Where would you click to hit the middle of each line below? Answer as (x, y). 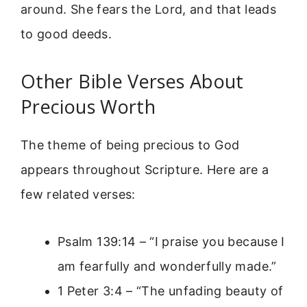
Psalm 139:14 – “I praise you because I (171, 241)
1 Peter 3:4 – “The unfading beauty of (171, 291)
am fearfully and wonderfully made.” (167, 266)
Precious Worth (88, 107)
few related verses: (78, 195)
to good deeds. (66, 34)
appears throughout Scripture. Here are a (145, 170)
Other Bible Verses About (132, 82)
